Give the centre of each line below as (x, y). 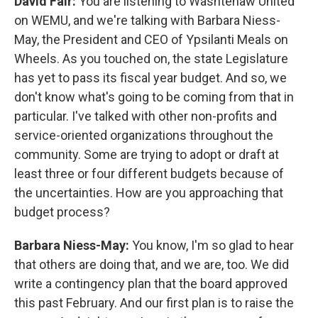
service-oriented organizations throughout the (144, 135)
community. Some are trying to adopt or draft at (147, 154)
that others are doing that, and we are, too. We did (152, 264)
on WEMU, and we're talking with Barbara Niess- (147, 20)
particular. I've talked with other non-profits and (146, 116)
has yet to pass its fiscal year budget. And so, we (150, 77)
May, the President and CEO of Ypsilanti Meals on (151, 39)
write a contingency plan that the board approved (151, 283)
